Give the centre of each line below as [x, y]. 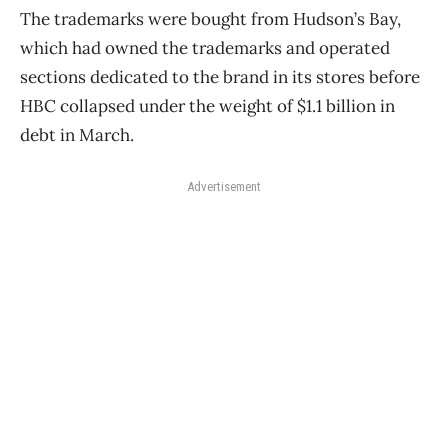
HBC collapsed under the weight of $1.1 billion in [207, 105]
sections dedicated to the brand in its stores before [220, 76]
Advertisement [224, 186]
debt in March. [77, 134]
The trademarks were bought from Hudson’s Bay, [210, 18]
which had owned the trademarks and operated [205, 47]
